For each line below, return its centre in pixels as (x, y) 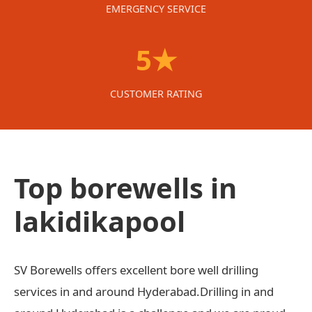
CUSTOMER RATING (156, 93)
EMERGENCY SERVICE (156, 8)
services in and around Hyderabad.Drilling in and (144, 291)
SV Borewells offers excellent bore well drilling (136, 270)
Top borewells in (125, 187)
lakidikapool (100, 221)
